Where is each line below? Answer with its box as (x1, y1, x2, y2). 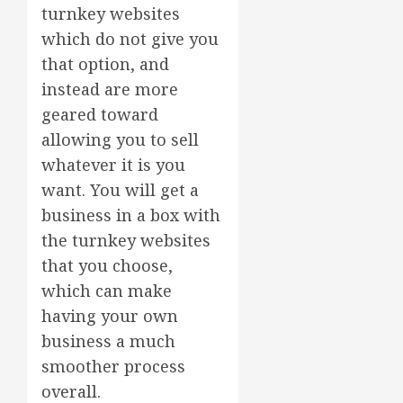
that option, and (41, 53, 169, 76)
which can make (41, 280, 172, 302)
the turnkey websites (41, 229, 210, 252)
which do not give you (41, 28, 219, 50)
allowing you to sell (41, 129, 199, 151)
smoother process (41, 355, 185, 378)
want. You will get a (41, 179, 199, 201)
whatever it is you (41, 154, 185, 176)
